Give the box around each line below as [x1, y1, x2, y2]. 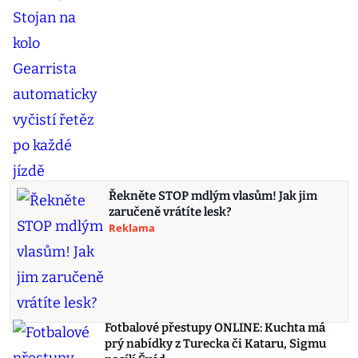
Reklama [109, 221, 155, 236]
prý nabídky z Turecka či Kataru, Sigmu [105, 336, 326, 352]
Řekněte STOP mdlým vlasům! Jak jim [109, 189, 317, 204]
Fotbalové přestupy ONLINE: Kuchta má [105, 320, 325, 336]
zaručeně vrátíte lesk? [109, 205, 232, 220]
